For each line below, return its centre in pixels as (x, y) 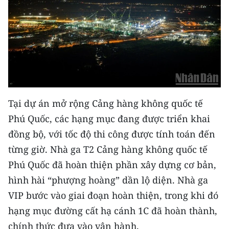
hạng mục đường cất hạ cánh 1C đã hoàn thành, (113, 211)
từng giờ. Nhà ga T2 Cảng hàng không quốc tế (108, 149)
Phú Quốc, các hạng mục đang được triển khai (109, 119)
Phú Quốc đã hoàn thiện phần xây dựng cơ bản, (112, 165)
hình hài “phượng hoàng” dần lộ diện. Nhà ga (108, 180)
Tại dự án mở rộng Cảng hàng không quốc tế (106, 103)
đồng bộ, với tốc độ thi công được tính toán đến (112, 134)
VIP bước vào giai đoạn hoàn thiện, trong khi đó (113, 195)
